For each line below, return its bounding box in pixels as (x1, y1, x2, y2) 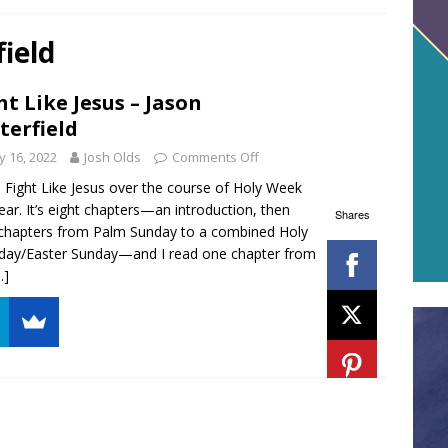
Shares (334, 206, 370, 223)
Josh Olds (84, 147, 141, 166)
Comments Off (172, 147, 259, 166)
